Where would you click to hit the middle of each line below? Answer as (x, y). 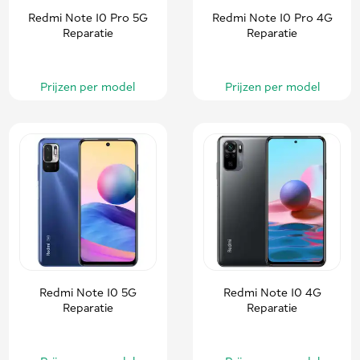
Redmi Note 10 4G (272, 292)
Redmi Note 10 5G (88, 292)
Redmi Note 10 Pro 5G (88, 18)
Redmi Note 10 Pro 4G (272, 18)
